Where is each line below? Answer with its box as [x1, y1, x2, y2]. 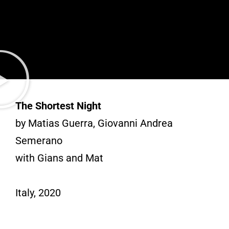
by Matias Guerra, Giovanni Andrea [15, 117, 173, 129]
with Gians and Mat [15, 151, 103, 164]
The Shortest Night [15, 99, 101, 112]
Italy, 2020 [15, 186, 61, 199]
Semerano [15, 134, 62, 147]
